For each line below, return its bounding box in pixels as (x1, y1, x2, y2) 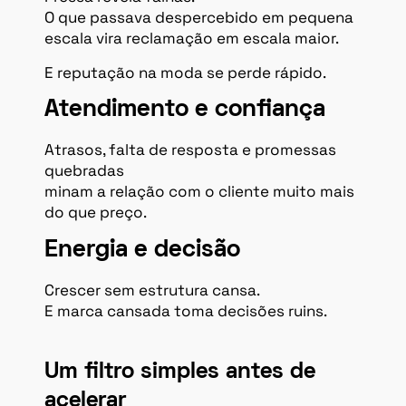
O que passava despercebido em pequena (44, 7, 353, 28)
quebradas (44, 160, 124, 181)
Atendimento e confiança (44, 99, 325, 122)
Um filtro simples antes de (44, 361, 315, 382)
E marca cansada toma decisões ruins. (44, 300, 327, 321)
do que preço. (44, 202, 147, 223)
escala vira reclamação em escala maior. (44, 28, 339, 49)
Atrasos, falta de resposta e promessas (44, 140, 336, 160)
